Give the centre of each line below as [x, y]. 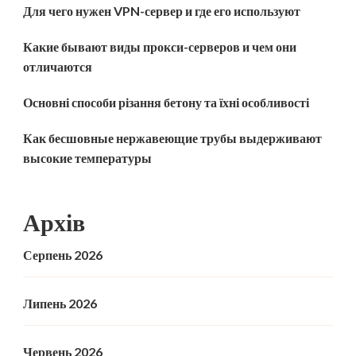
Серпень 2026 [63, 254]
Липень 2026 [60, 303]
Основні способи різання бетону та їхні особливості [166, 102]
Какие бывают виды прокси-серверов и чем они [160, 46]
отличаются [58, 66]
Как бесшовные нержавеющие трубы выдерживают [172, 137]
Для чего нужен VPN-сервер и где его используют [162, 10]
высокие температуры [87, 157]
